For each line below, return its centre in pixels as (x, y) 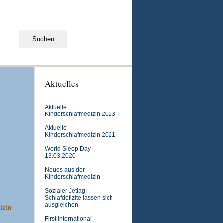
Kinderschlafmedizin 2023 (80, 114)
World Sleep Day (68, 149)
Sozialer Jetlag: (66, 191)
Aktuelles (62, 83)
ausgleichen (61, 205)
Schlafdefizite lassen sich (79, 198)
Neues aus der (65, 170)
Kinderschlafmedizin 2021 (80, 135)
